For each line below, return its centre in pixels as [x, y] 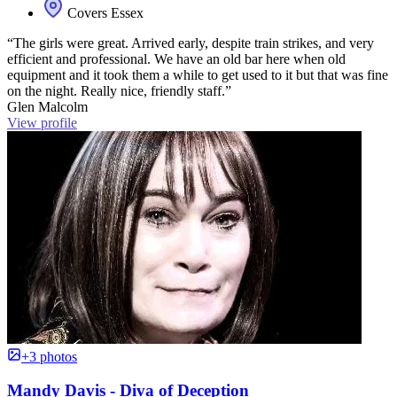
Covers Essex [104, 12]
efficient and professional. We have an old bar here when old [176, 58]
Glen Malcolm [47, 106]
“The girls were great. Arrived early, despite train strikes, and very [191, 43]
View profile [42, 122]
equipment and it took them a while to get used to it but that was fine [198, 74]
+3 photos [49, 356]
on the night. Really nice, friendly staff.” [119, 90]
